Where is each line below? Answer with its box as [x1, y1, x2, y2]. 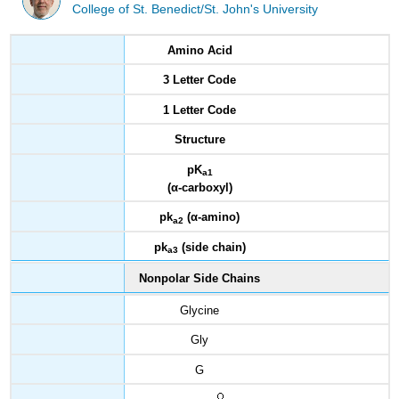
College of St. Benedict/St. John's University [72, 3, 319, 17]
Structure [174, 133, 225, 147]
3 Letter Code [163, 73, 236, 87]
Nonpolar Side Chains [139, 271, 260, 285]
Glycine [180, 303, 219, 317]
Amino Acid [167, 43, 232, 57]
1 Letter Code [163, 102, 236, 117]
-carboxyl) [177, 180, 232, 194]
